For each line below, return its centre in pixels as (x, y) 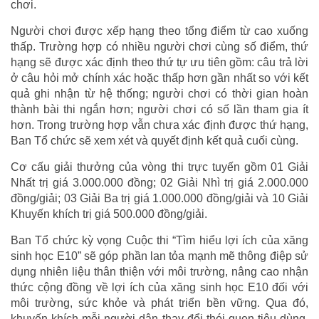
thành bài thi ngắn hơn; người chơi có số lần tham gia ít (159, 110)
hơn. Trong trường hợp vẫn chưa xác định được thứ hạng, (159, 125)
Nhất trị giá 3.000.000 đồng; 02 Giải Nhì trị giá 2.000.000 (159, 183)
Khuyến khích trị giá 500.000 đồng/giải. (109, 214)
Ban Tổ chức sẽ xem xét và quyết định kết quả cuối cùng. (155, 141)
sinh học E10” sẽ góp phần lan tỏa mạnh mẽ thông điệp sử (159, 256)
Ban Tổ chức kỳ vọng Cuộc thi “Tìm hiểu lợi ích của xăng (159, 241)
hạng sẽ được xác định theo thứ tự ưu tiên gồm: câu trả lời (159, 63)
